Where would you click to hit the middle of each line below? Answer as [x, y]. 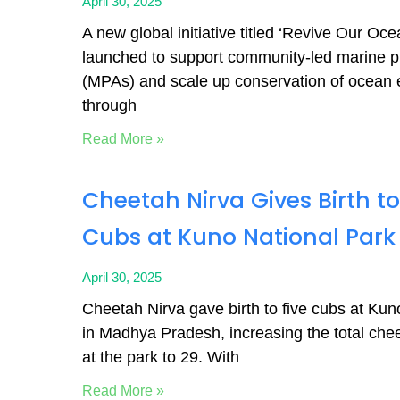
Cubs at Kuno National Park [239, 237]
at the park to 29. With [161, 357]
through [109, 105]
